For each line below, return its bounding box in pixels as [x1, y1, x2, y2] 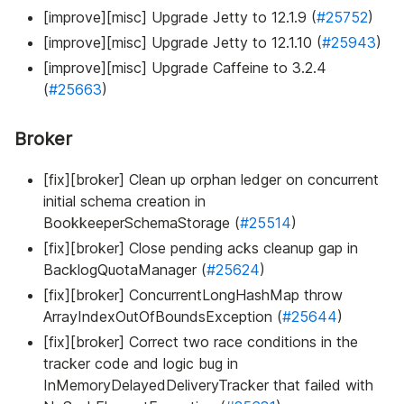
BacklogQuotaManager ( [43, 261, 207, 280]
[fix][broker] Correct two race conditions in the [43, 333, 358, 352]
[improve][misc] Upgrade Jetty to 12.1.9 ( [43, 8, 317, 27]
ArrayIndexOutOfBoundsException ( [43, 308, 282, 326]
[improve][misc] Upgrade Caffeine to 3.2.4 [43, 59, 326, 78]
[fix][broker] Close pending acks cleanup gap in [43, 239, 358, 258]
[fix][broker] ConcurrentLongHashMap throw [43, 286, 343, 305]
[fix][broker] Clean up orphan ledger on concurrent [43, 170, 379, 189]
